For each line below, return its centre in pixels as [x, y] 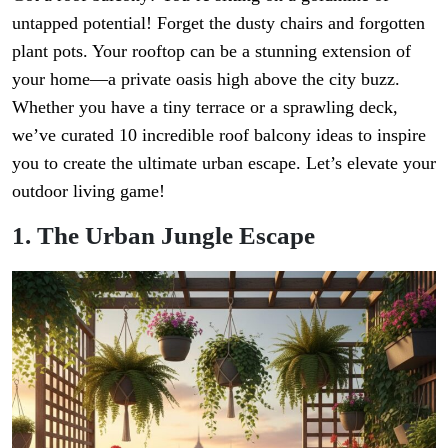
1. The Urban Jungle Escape [163, 235]
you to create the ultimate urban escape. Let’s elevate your [224, 162]
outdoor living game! [88, 190]
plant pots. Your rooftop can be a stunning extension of [211, 50]
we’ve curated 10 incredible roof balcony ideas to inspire [219, 134]
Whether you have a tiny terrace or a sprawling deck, [205, 106]
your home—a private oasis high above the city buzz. [206, 78]
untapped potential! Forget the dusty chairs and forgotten [218, 22]
